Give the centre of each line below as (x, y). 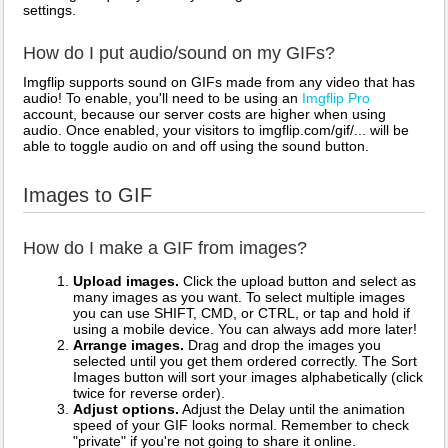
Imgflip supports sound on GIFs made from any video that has (219, 82)
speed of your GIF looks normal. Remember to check (241, 425)
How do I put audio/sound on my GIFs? (179, 53)
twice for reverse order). (149, 393)
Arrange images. (128, 345)
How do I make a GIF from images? (165, 248)
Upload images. (126, 281)
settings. (49, 10)
